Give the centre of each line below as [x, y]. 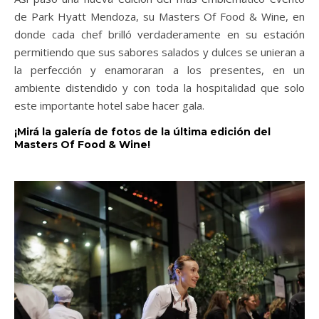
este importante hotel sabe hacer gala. [109, 105]
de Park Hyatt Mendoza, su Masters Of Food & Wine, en [159, 16]
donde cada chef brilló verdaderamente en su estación [159, 34]
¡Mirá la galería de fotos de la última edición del [142, 131]
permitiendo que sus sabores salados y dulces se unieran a [159, 52]
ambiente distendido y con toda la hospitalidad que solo [159, 87]
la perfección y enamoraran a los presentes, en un [159, 69]
